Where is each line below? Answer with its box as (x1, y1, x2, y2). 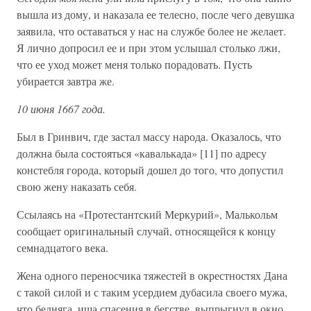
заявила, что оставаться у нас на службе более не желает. (17, 24, 286, 38)
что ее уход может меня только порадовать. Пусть (17, 57, 252, 72)
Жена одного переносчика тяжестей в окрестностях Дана (17, 268, 287, 283)
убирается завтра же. (17, 74, 115, 88)
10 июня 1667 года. (17, 101, 106, 116)
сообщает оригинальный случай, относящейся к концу (17, 224, 276, 238)
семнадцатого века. (17, 240, 108, 255)
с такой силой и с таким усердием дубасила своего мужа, (17, 285, 287, 299)
